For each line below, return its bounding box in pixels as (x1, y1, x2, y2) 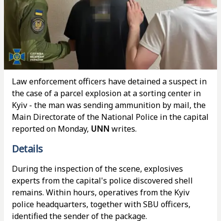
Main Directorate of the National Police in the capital (12, 111, 209, 122)
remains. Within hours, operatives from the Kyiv (12, 187, 189, 198)
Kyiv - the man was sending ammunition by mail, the (12, 100, 206, 110)
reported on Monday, (12, 123, 91, 134)
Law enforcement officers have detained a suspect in (12, 76, 207, 87)
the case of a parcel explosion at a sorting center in (12, 88, 201, 99)
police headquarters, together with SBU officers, (12, 199, 190, 210)
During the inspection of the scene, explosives (12, 163, 183, 174)
